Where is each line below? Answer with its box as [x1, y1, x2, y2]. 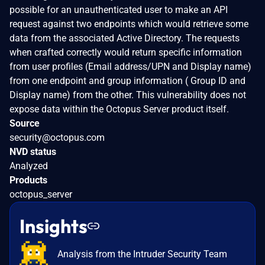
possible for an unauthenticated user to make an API [9, 4, 228, 15]
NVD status [9, 146, 56, 157]
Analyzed [9, 160, 48, 172]
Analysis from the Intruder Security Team [57, 248, 227, 260]
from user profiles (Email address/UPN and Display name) [9, 60, 251, 72]
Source [9, 117, 40, 129]
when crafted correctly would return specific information [9, 46, 242, 58]
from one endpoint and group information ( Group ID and [9, 75, 245, 86]
